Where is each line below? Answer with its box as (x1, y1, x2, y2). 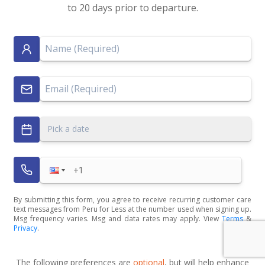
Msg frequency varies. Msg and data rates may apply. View (14, 214, 219, 224)
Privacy (14, 223, 37, 234)
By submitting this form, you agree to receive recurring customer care (14, 195, 251, 205)
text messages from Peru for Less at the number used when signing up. (14, 204, 251, 215)
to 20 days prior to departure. (67, 1, 198, 15)
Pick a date (47, 123, 89, 135)
